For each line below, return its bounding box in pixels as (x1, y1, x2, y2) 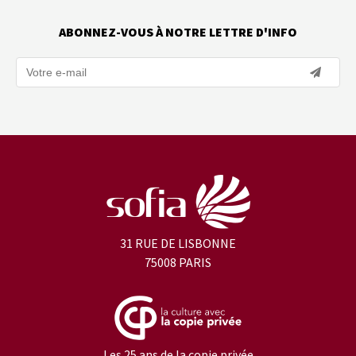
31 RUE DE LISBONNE (120, 235, 236, 251)
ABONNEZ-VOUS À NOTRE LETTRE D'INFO (59, 24, 297, 40)
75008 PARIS (145, 254, 211, 270)
